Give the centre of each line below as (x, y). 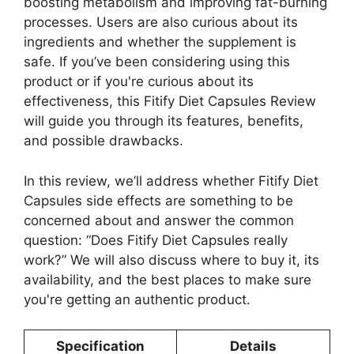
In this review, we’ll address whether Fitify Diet (171, 181)
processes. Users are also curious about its (161, 23)
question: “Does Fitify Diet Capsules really (156, 240)
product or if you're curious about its (139, 82)
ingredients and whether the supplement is (160, 42)
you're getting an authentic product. (137, 299)
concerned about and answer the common (159, 220)
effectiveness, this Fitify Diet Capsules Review (170, 102)
